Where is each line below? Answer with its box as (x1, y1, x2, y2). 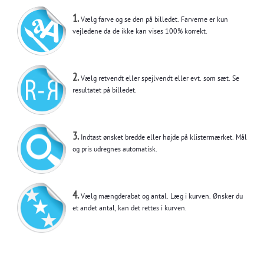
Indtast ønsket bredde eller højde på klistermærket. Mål (79, 134, 247, 143)
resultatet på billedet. (72, 87, 137, 95)
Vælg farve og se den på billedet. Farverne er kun (79, 16, 228, 25)
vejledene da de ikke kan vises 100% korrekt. (72, 28, 209, 37)
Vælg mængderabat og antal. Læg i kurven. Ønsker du (79, 193, 243, 202)
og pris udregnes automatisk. (72, 146, 157, 154)
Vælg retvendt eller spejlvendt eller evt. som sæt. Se (79, 75, 239, 84)
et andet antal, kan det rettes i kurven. (72, 205, 187, 213)
